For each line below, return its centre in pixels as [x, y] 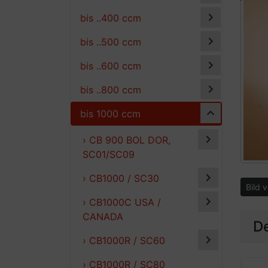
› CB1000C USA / [122, 202]
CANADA [103, 216]
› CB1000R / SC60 [124, 240]
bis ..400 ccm [111, 18]
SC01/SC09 [109, 154]
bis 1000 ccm [110, 113]
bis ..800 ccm [111, 89]
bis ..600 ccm [111, 66]
